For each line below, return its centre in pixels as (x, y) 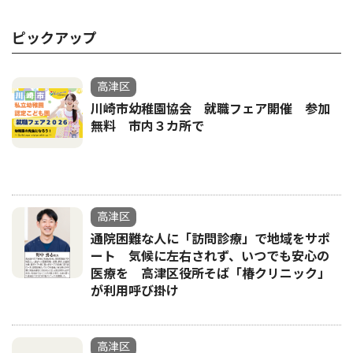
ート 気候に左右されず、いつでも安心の (210, 257)
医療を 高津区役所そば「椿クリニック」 (210, 274)
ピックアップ (54, 39)
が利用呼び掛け (135, 292)
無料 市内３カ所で (147, 127)
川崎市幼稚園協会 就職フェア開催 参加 (210, 110)
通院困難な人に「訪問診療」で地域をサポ (210, 240)
